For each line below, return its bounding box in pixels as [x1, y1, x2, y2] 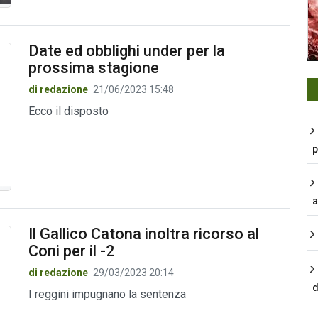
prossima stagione [28, 59, 159, 77]
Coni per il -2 [28, 241, 115, 260]
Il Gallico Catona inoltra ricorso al [28, 224, 259, 243]
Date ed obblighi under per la [28, 42, 225, 60]
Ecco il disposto [28, 104, 109, 119]
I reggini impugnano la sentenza [28, 287, 186, 301]
